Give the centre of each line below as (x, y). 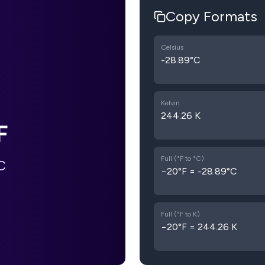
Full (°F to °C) (182, 159)
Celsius (172, 47)
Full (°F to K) (180, 214)
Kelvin (170, 103)
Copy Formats (211, 16)
